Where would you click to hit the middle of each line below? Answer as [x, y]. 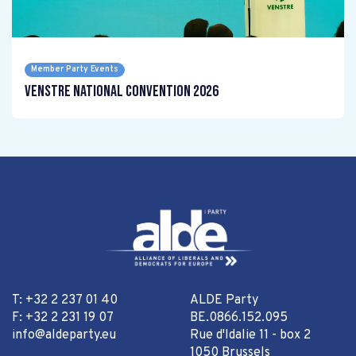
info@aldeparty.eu [64, 336]
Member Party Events [75, 70]
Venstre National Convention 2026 [122, 91]
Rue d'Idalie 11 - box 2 [250, 336]
